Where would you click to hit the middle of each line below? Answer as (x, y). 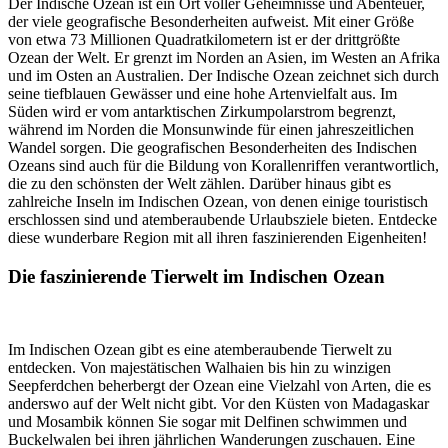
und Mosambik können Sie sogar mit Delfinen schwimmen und (207, 421)
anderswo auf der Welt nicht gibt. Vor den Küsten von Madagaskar (218, 403)
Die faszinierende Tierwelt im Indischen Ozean (196, 276)
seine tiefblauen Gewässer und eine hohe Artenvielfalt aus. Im (202, 94)
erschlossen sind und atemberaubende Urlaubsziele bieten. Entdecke (222, 220)
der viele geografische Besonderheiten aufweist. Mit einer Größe (211, 22)
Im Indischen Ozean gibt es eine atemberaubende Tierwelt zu (200, 349)
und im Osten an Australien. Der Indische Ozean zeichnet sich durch (223, 76)
